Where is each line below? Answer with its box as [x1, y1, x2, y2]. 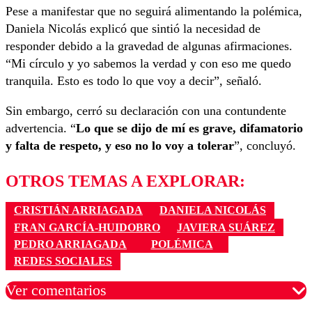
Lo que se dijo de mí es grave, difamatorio [76, 121, 303, 136]
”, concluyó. [234, 139, 296, 153]
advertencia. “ [6, 121, 76, 136]
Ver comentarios [6, 281, 107, 299]
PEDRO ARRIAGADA [14, 238, 127, 251]
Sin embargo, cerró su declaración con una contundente [6, 104, 286, 118]
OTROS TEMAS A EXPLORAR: [6, 172, 245, 191]
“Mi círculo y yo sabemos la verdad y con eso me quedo [6, 56, 291, 71]
